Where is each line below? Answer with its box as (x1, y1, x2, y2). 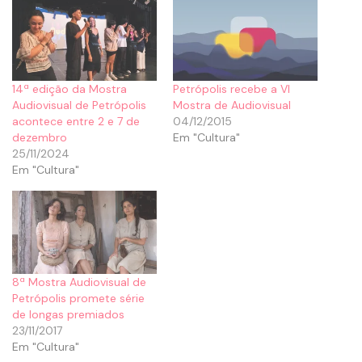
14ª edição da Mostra (12, 82, 127, 97)
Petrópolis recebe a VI (173, 82, 290, 97)
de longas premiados (12, 306, 124, 322)
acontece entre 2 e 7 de (12, 114, 140, 129)
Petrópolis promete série (12, 290, 145, 305)
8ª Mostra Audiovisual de (12, 274, 146, 289)
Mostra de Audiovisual (173, 98, 291, 113)
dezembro (12, 130, 67, 145)
